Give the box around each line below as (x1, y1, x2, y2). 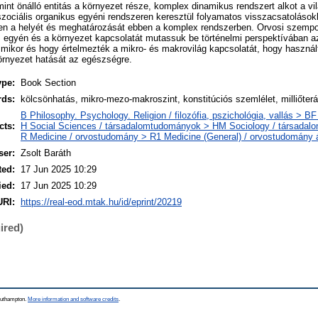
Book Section (21, 77, 76, 88)
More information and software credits (28, 295, 119, 302)
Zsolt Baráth (21, 147, 71, 158)
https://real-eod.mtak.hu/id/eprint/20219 (21, 196, 182, 207)
